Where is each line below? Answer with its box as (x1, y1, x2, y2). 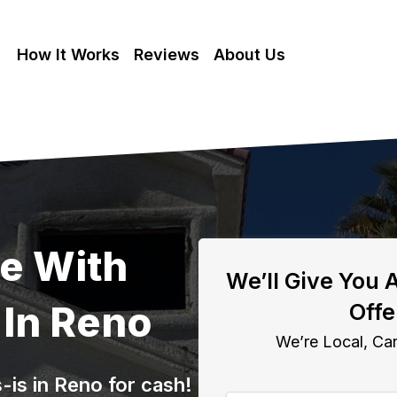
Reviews (133, 45, 199, 64)
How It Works (16, 45, 120, 64)
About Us (213, 45, 285, 64)
